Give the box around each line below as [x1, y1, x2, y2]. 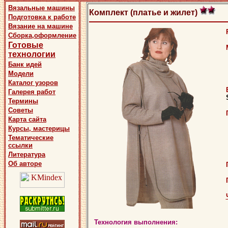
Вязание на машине [8, 22, 73, 30]
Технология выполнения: [94, 218, 178, 226]
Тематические [8, 134, 53, 141]
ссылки [8, 141, 33, 149]
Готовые [8, 41, 43, 49]
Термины [8, 97, 38, 105]
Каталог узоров [8, 79, 58, 87]
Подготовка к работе [8, 13, 76, 21]
